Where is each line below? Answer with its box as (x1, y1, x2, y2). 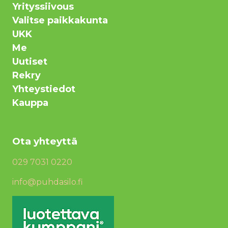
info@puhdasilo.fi (12, 177, 83, 187)
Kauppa (12, 97, 48, 108)
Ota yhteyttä (12, 135, 77, 147)
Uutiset (12, 55, 47, 67)
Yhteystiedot (12, 83, 75, 95)
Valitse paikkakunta (12, 14, 108, 26)
